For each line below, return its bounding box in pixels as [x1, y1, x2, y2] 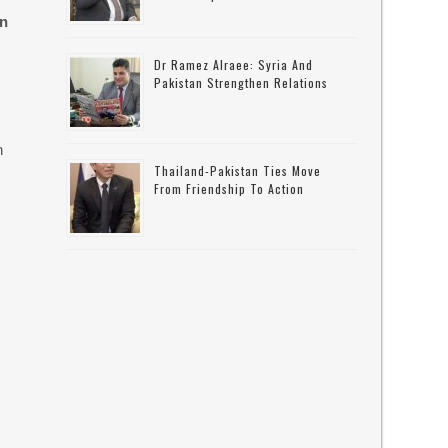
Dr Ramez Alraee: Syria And [154, 56, 314, 73]
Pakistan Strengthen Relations [154, 74, 329, 91]
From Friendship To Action [154, 180, 305, 197]
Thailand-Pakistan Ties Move [154, 162, 322, 179]
